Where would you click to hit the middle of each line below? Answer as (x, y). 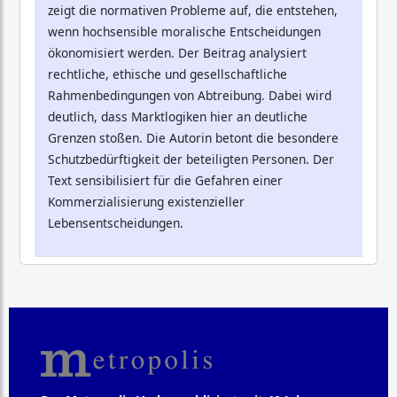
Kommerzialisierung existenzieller (146, 202)
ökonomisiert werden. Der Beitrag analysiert (177, 53)
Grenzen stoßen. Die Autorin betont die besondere (193, 138)
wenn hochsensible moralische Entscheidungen (184, 32)
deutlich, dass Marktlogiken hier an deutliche (178, 117)
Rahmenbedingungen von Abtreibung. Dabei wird (190, 96)
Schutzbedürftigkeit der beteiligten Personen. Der (191, 160)
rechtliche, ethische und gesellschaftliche (167, 74)
